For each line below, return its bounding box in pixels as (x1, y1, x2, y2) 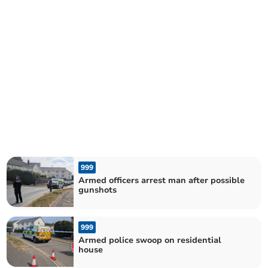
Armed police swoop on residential (78, 234, 222, 246)
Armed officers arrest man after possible (78, 174, 245, 186)
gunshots (78, 184, 117, 196)
